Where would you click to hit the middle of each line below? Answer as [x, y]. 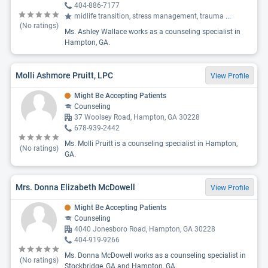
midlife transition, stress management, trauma [150, 16]
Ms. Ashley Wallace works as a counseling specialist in [153, 32]
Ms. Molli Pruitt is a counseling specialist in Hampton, [151, 144]
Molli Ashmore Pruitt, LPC [64, 75]
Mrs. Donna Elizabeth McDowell [75, 187]
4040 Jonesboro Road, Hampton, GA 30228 [145, 229]
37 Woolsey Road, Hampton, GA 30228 [137, 117]
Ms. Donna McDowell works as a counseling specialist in [155, 255]
